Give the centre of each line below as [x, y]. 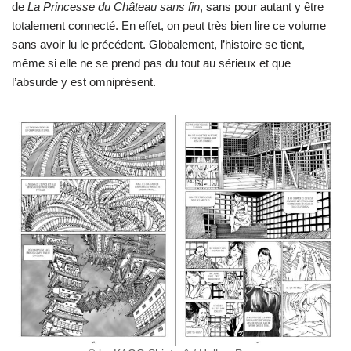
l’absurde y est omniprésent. [84, 82]
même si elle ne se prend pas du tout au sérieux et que [151, 63]
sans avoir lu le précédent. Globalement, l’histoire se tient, [158, 45]
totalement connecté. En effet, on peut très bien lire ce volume [169, 26]
